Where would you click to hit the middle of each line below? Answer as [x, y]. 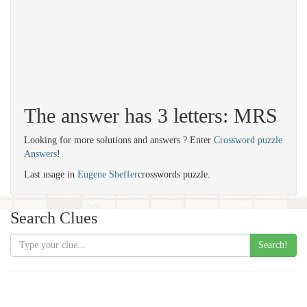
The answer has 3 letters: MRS [151, 115]
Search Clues [54, 218]
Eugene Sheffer [108, 174]
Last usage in [51, 174]
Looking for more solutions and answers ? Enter [119, 140]
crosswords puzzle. [174, 174]
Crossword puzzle [248, 140]
